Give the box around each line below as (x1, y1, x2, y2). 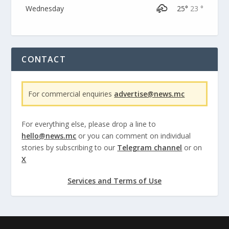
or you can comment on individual (76, 130, 191, 141)
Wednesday (26, 4, 64, 14)
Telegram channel (117, 142, 182, 152)
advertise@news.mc (114, 89, 185, 99)
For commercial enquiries (28, 89, 114, 99)
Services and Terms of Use (67, 176, 162, 186)
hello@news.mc (21, 130, 77, 141)
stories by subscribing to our (21, 142, 118, 152)
